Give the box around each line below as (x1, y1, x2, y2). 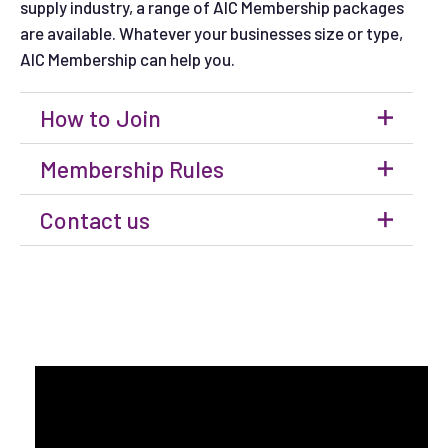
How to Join (40, 104, 161, 132)
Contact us (40, 206, 150, 234)
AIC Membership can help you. (20, 49, 235, 69)
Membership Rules (40, 155, 224, 183)
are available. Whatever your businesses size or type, (20, 23, 403, 43)
